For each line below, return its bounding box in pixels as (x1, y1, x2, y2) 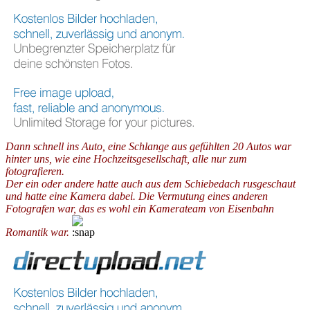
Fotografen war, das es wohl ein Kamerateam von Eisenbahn (6, 202, 274, 215)
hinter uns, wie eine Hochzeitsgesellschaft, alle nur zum (6, 152, 247, 165)
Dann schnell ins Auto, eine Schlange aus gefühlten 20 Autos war (6, 140, 291, 152)
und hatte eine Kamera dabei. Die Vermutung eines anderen (6, 190, 268, 202)
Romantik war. (6, 226, 69, 238)
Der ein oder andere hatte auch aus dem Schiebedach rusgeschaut (6, 177, 295, 190)
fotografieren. (6, 165, 64, 177)
